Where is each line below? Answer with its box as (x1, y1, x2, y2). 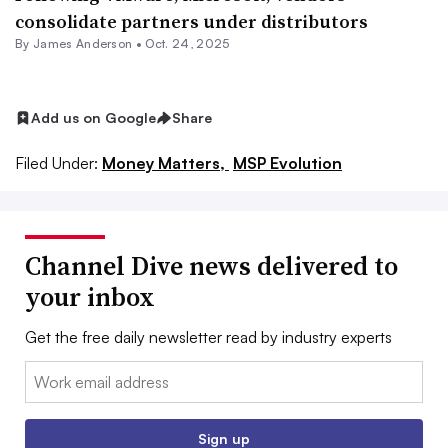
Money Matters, (102, 152, 229, 173)
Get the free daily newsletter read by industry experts (25, 326, 392, 347)
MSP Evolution (233, 152, 342, 173)
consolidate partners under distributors (15, 9, 368, 34)
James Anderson (32, 36, 133, 51)
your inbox (25, 278, 155, 315)
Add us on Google (31, 109, 156, 126)
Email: (25, 362, 66, 383)
